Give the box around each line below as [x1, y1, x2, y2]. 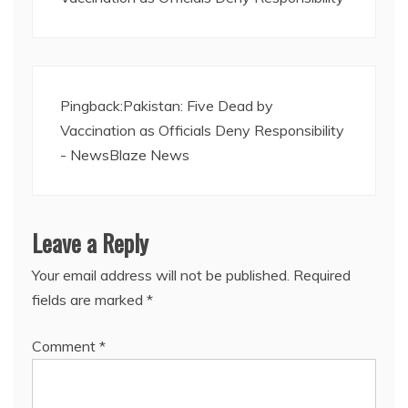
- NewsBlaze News [60, 145, 189, 164]
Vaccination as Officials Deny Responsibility [60, 120, 344, 139]
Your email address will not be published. [32, 265, 290, 284]
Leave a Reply [32, 224, 148, 260]
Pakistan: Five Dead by [123, 96, 273, 115]
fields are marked [32, 290, 147, 309]
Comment [32, 336, 99, 355]
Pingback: [60, 96, 123, 115]
